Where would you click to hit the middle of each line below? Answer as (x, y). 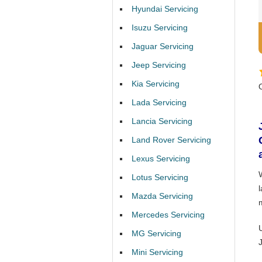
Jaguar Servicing (163, 46)
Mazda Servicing (162, 196)
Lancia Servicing (162, 121)
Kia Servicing (156, 84)
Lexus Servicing (161, 158)
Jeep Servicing (159, 65)
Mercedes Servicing (168, 215)
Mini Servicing (157, 252)
